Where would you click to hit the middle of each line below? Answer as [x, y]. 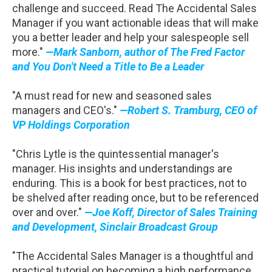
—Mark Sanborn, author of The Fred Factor [145, 52]
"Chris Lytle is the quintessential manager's [116, 154]
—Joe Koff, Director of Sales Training [171, 212]
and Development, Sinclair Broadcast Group [115, 227]
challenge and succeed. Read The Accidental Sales [134, 8]
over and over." [48, 212]
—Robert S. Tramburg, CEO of [188, 110]
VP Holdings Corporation [71, 125]
